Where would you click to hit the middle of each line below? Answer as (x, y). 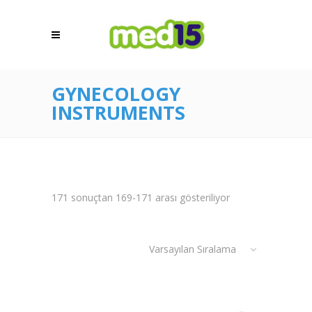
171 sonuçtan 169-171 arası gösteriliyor (141, 197)
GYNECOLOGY (116, 94)
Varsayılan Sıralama (193, 249)
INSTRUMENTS (118, 112)
